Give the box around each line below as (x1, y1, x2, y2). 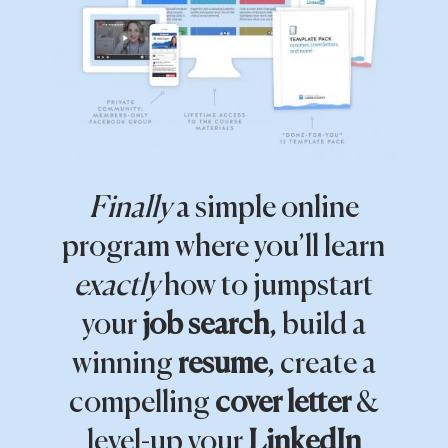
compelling (68, 388, 215, 419)
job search (141, 310, 269, 341)
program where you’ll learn (62, 232, 386, 263)
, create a (266, 349, 376, 380)
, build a (268, 310, 366, 341)
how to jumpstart (159, 271, 374, 302)
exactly (74, 271, 160, 302)
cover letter (214, 388, 351, 419)
